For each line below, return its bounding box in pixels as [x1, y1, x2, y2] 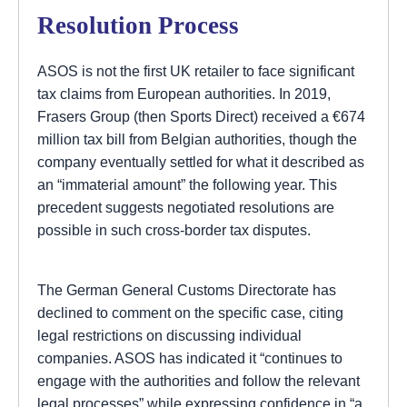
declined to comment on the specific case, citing [37, 303, 343, 321]
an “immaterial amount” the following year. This [37, 176, 337, 194]
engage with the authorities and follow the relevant [37, 372, 360, 389]
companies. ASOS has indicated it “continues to [37, 349, 342, 366]
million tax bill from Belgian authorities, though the [37, 131, 357, 148]
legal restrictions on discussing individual [37, 326, 302, 343]
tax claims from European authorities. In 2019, [37, 85, 331, 103]
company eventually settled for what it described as [37, 154, 364, 171]
